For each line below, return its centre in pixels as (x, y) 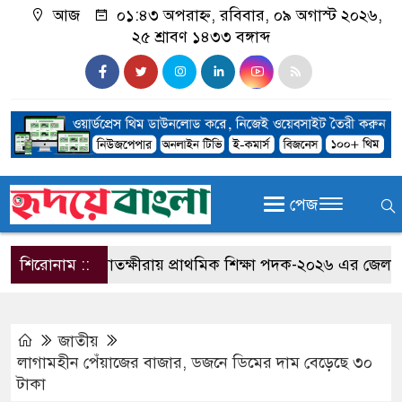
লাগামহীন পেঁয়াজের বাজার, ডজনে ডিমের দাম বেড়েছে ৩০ (195, 363)
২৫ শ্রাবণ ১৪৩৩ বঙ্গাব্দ (201, 37)
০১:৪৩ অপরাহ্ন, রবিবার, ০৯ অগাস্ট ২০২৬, (247, 15)
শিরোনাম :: (55, 265)
